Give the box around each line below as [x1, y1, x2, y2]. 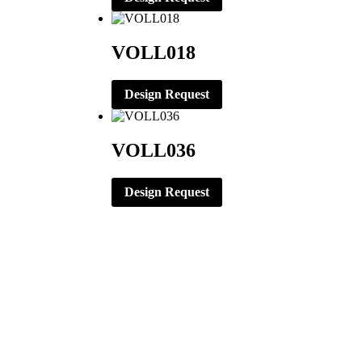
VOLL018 [112, 42, 196, 64]
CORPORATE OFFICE [26, 326, 162, 341]
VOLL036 [112, 139, 196, 161]
